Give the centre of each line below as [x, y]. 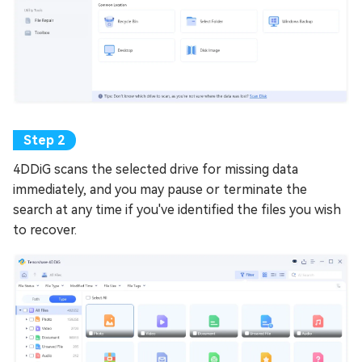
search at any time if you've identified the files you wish [177, 209]
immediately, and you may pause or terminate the [160, 189]
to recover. [45, 229]
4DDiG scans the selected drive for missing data [156, 169]
